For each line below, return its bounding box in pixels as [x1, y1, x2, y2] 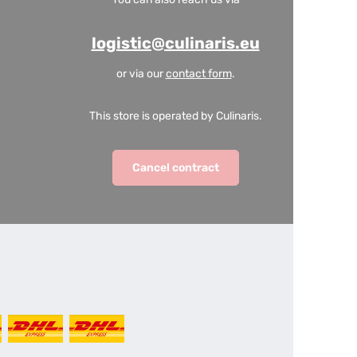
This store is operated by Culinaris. [88, 109, 262, 123]
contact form [165, 67, 232, 80]
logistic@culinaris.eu [91, 33, 260, 53]
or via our [116, 67, 166, 80]
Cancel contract [131, 161, 219, 175]
